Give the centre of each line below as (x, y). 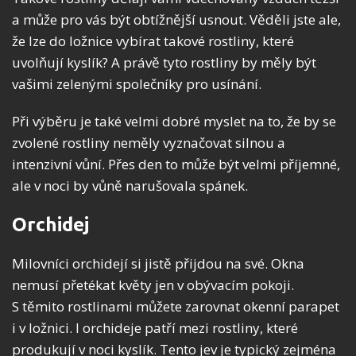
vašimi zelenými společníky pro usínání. (137, 84)
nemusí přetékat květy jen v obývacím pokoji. (153, 285)
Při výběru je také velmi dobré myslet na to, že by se (174, 122)
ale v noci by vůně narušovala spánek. (130, 186)
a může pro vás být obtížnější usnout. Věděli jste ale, (176, 20)
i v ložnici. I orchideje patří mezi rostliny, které (155, 328)
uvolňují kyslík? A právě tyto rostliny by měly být (164, 63)
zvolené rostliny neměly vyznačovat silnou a (149, 143)
